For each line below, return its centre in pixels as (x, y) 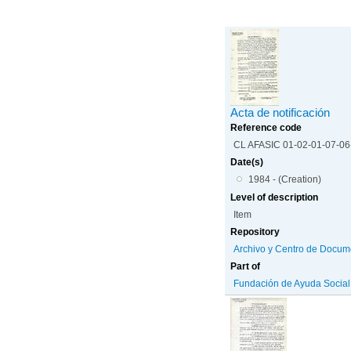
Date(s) (247, 162)
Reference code (266, 127)
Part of (246, 266)
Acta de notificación (280, 112)
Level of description (275, 197)
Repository (255, 232)
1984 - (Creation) (284, 179)
